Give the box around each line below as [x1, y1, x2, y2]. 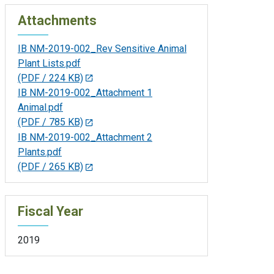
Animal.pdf [18, 102, 63, 114]
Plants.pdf [18, 146, 62, 158]
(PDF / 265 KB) [18, 161, 83, 173]
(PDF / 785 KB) [18, 116, 83, 128]
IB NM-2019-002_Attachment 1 [18, 87, 152, 99]
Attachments [18, 12, 97, 28]
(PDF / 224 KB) [18, 72, 83, 84]
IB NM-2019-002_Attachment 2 [18, 131, 152, 144]
